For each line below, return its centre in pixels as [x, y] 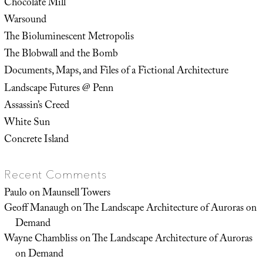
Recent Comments [55, 175]
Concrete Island [36, 141]
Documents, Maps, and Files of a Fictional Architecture [116, 72]
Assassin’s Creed [36, 106]
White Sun [27, 123]
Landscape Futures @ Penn [58, 89]
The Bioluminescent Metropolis [69, 38]
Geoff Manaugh [36, 209]
